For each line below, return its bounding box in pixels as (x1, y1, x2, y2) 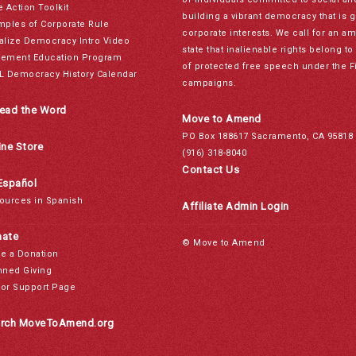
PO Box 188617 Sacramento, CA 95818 (182, 131, 353, 141)
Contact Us (182, 164, 239, 176)
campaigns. (182, 78, 236, 88)
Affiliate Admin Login (182, 200, 289, 212)
